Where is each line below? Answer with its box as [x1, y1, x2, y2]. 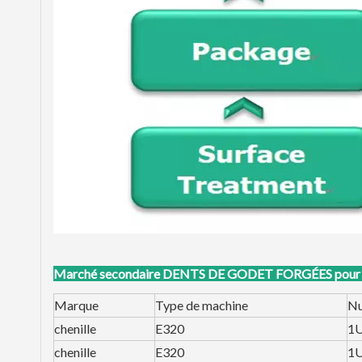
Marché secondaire [53, 266, 160, 281]
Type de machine [155, 297, 250, 313]
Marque [54, 297, 99, 313]
